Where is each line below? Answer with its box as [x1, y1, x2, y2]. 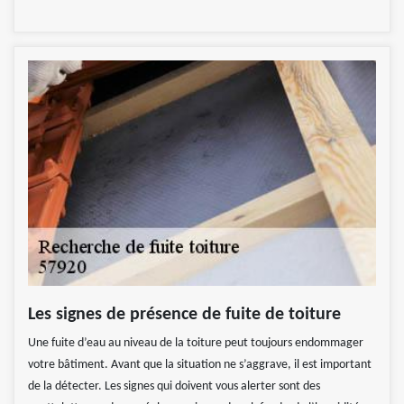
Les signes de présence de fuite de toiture [28, 305, 341, 324]
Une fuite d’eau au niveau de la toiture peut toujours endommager [28, 335, 363, 350]
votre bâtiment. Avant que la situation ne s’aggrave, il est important [28, 357, 372, 372]
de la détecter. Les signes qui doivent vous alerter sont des [28, 379, 320, 393]
